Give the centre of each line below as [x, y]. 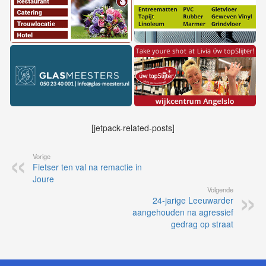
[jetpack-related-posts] [133, 128]
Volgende [220, 190]
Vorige [42, 156]
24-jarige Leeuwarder [193, 200]
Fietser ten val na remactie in [87, 167]
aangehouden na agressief [183, 212]
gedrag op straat [202, 224]
